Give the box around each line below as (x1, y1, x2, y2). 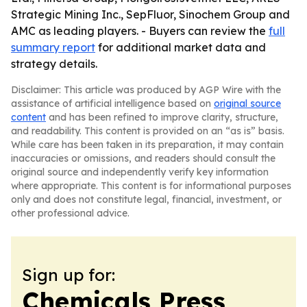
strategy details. (11, 57, 97, 71)
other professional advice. (11, 207, 130, 219)
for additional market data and (95, 40, 266, 54)
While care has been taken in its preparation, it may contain (11, 138, 284, 151)
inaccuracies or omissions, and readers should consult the (11, 152, 275, 164)
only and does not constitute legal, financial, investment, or (11, 193, 282, 206)
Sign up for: (22, 265, 115, 285)
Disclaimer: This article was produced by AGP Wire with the (11, 84, 281, 96)
